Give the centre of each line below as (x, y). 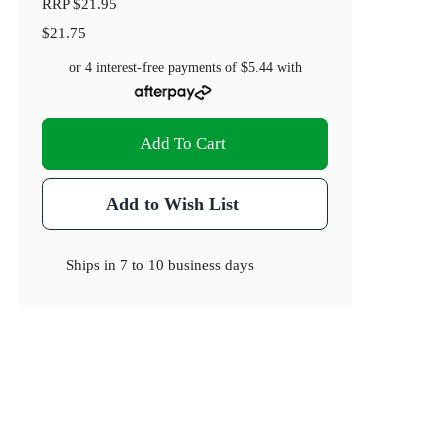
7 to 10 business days (187, 265)
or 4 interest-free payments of (154, 68)
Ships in (93, 265)
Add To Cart (183, 144)
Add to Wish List (172, 204)
